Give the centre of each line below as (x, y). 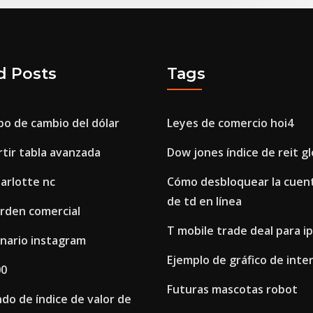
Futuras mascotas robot (232, 290)
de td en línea (204, 202)
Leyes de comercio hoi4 (230, 123)
